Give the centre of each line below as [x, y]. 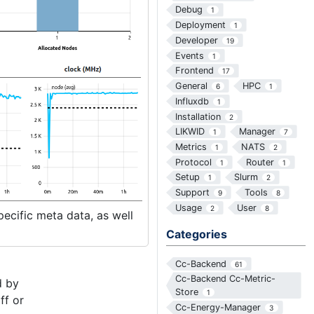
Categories [197, 234]
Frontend [194, 71]
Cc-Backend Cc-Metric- [225, 279]
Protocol [193, 162]
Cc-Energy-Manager [218, 307]
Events [189, 55]
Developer [196, 40]
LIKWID [190, 132]
